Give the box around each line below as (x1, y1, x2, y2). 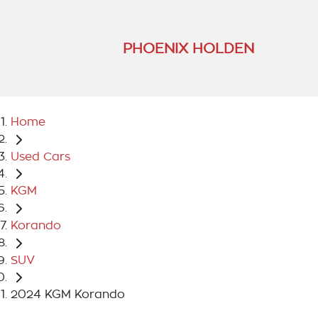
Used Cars (11, 150, 70, 163)
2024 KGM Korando (11, 289, 125, 301)
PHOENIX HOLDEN (123, 40, 254, 55)
